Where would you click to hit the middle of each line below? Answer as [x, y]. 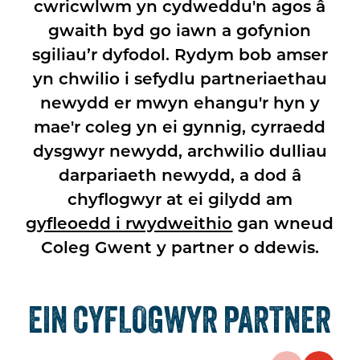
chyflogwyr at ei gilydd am [180, 199]
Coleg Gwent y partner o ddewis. [180, 247]
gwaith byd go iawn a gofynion [180, 30]
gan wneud [283, 223]
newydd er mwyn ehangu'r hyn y [180, 102]
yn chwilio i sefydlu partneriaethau [180, 78]
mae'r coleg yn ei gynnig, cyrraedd [180, 127]
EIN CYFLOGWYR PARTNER [180, 320]
